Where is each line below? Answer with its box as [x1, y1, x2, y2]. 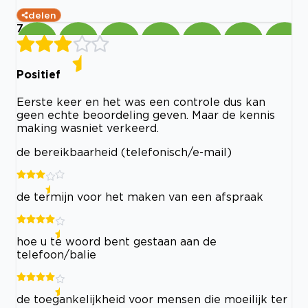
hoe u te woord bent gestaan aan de [16, 235, 217, 248]
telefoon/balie [16, 248, 96, 261]
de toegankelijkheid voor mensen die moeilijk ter [16, 293, 287, 306]
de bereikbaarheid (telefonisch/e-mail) [16, 146, 232, 159]
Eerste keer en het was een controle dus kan [16, 96, 265, 109]
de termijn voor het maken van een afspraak [16, 190, 263, 203]
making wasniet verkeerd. [16, 122, 159, 135]
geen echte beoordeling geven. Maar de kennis [16, 109, 275, 122]
